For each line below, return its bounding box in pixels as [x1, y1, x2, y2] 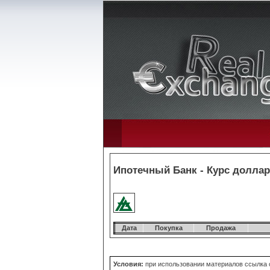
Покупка [154, 224, 183, 231]
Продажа [206, 224, 236, 231]
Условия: [113, 260, 143, 268]
